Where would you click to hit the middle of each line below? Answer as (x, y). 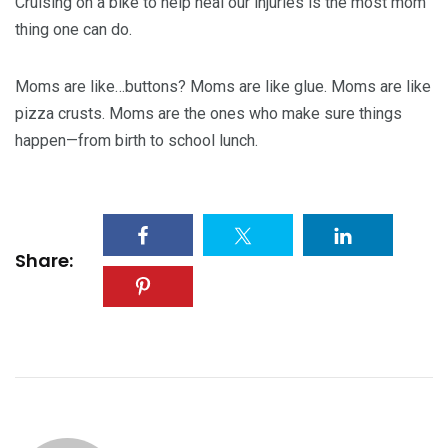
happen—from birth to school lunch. (136, 141)
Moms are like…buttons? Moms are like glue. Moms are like (223, 87)
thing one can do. (73, 30)
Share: (44, 260)
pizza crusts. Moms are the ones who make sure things (208, 114)
